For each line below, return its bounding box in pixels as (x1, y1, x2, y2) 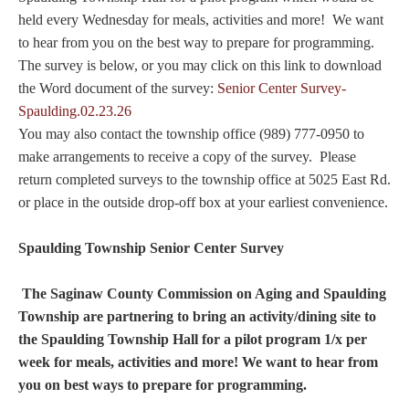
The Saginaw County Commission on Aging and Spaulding (22, 286, 386, 301)
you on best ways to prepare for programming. (18, 377, 307, 393)
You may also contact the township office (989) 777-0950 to (18, 126, 364, 142)
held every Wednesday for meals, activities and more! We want (18, 12, 383, 27)
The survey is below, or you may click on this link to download (18, 58, 382, 73)
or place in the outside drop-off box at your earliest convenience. (18, 194, 388, 210)
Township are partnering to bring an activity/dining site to (18, 309, 376, 324)
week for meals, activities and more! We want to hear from (18, 354, 378, 370)
